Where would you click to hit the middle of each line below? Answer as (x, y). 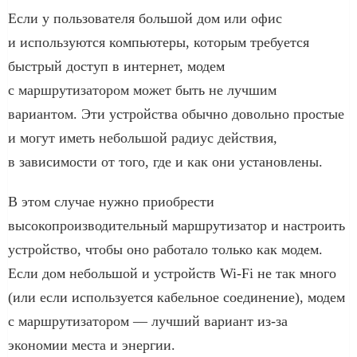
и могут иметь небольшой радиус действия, (143, 137)
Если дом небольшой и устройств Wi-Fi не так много (172, 273)
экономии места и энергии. (92, 345)
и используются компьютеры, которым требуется (159, 42)
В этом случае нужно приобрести (111, 201)
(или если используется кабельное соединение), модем (177, 297)
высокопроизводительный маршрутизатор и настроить (177, 225)
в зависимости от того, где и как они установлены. (165, 161)
